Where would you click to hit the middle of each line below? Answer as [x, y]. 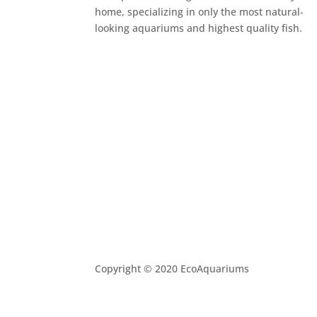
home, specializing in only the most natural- [200, 12]
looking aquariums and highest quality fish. [199, 28]
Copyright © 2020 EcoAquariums [172, 268]
